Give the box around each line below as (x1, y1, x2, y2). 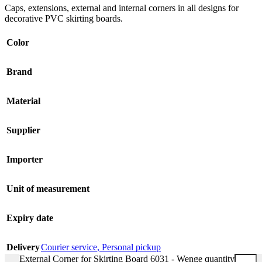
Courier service (41, 242, 97, 252)
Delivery (6, 242, 40, 252)
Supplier (6, 125, 40, 135)
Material (6, 95, 40, 106)
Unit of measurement (6, 183, 89, 194)
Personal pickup (102, 242, 161, 252)
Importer (6, 154, 43, 164)
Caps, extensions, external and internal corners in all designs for (5, 2, 239, 13)
